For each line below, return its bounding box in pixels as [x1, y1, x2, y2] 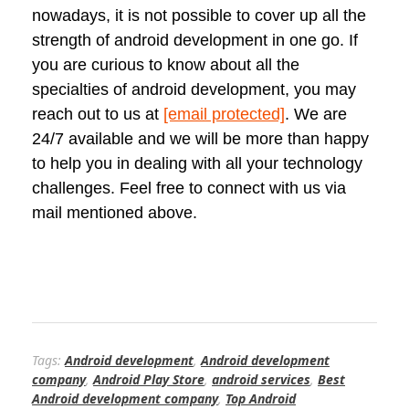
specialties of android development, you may [32, 79, 356, 99]
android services [212, 370, 310, 388]
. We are [285, 104, 347, 123]
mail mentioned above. [32, 203, 197, 222]
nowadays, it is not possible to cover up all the [32, 5, 366, 25]
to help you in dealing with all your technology [32, 153, 362, 173]
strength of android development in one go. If [32, 30, 358, 49]
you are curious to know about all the [32, 55, 299, 74]
